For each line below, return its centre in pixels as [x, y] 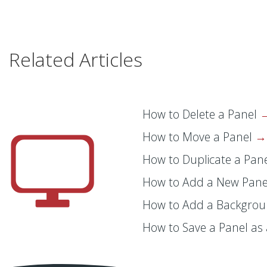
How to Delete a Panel [201, 114]
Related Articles [76, 59]
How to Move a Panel [199, 136]
